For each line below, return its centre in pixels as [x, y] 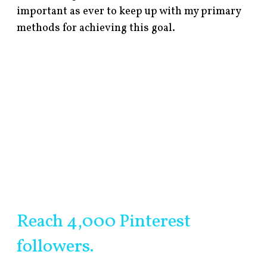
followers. [55, 246]
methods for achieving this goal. [96, 28]
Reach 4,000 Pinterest [104, 221]
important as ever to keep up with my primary [129, 11]
